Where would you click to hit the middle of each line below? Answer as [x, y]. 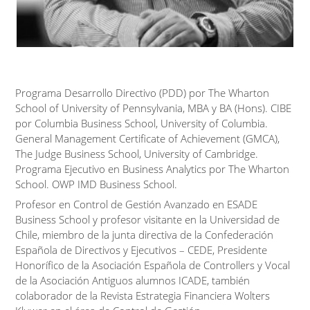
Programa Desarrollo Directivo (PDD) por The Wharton [143, 93]
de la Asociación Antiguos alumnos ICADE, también [133, 281]
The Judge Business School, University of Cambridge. [137, 154]
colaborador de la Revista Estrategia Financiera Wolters [143, 296]
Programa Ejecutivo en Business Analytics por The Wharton [153, 169]
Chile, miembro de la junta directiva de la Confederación [145, 235]
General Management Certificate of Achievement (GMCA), [148, 139]
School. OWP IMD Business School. [97, 184]
